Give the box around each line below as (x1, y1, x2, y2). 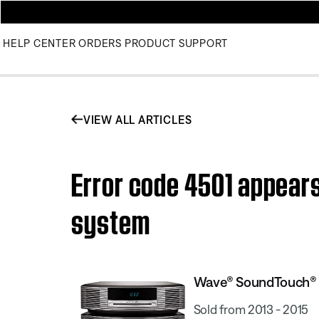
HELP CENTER (3, 37, 76, 49)
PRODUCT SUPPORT (124, 37, 228, 49)
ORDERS (78, 37, 122, 49)
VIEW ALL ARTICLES (83, 113, 192, 126)
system (71, 199, 150, 239)
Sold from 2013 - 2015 (193, 301, 309, 317)
